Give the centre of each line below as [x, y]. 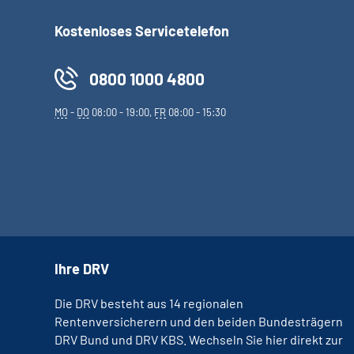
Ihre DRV [82, 269]
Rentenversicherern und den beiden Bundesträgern [199, 321]
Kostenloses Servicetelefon [142, 31]
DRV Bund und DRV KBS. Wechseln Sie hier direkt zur [199, 339]
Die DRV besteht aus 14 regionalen [149, 303]
